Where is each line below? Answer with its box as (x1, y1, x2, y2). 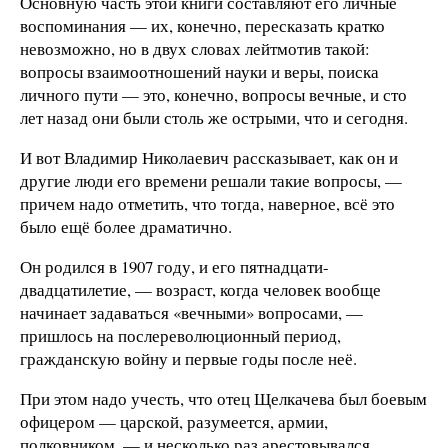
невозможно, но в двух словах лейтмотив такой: (20, 37, 370, 61)
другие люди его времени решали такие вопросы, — (20, 169, 402, 193)
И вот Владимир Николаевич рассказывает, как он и (20, 146, 398, 170)
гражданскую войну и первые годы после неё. (20, 346, 357, 370)
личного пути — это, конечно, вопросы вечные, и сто (20, 83, 407, 107)
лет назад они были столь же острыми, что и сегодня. (20, 106, 408, 130)
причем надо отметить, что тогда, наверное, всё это (20, 192, 395, 216)
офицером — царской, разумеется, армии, (20, 409, 328, 433)
